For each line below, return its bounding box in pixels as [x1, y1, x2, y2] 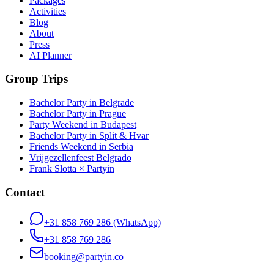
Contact [5, 185, 45, 199]
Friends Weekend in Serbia [29, 141, 133, 152]
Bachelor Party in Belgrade [29, 97, 134, 108]
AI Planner [29, 50, 72, 61]
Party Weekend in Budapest [29, 119, 136, 130]
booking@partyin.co [44, 251, 124, 262]
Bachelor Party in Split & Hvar [29, 130, 149, 141]
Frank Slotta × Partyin [29, 163, 114, 174]
